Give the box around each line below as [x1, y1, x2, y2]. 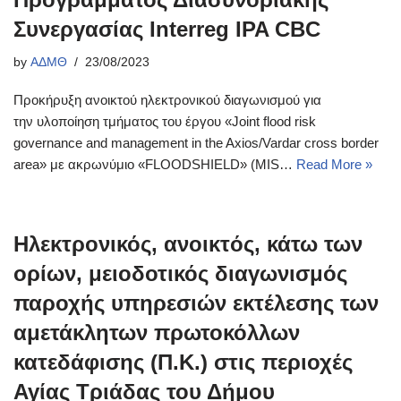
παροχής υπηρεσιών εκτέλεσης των [13, 291, 379, 315]
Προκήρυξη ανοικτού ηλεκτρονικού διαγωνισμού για [13, 92, 321, 107]
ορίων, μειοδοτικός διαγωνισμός [13, 261, 347, 286]
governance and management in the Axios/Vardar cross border [13, 135, 379, 150]
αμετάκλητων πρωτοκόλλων [13, 320, 300, 345]
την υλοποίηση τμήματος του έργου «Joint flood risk [13, 114, 316, 129]
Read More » [296, 157, 372, 172]
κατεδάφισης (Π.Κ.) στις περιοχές [13, 350, 353, 374]
